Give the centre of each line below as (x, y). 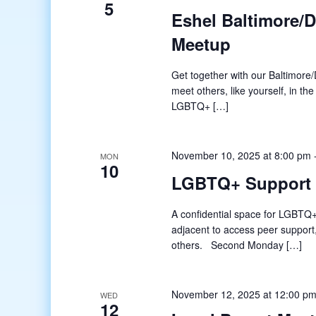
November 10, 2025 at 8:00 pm (242, 156)
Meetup (201, 44)
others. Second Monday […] (237, 244)
